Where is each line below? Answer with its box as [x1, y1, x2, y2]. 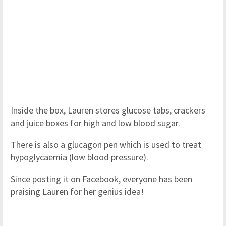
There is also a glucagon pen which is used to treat [11, 139, 201, 150]
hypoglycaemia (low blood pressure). [11, 151, 148, 163]
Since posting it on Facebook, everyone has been [11, 173, 192, 185]
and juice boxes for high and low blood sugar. [11, 117, 180, 129]
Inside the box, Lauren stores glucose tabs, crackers [11, 104, 205, 116]
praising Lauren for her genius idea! [11, 186, 144, 197]
